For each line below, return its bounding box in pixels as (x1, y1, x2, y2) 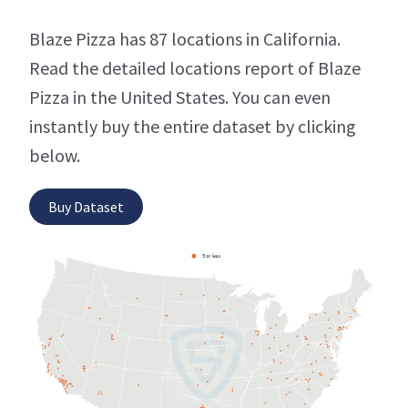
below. (29, 143, 80, 167)
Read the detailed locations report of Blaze (29, 56, 361, 79)
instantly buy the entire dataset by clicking (29, 114, 356, 138)
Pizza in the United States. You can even (29, 85, 331, 108)
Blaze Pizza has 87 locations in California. (29, 26, 341, 50)
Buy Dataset (48, 197, 124, 216)
